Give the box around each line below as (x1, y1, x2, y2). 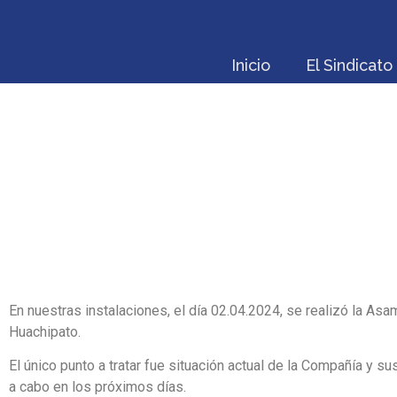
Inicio (230, 56, 270, 74)
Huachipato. (9, 323, 81, 340)
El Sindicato (305, 56, 393, 74)
